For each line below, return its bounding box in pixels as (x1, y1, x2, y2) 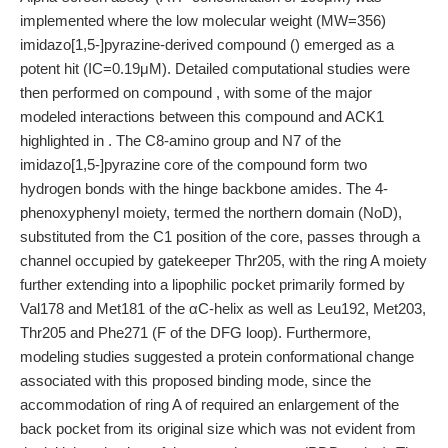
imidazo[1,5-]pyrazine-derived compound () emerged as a (20, 36, 394, 53)
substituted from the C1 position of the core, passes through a (20, 228, 420, 245)
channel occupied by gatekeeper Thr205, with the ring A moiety (20, 252, 427, 269)
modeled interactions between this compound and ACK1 (20, 108, 384, 125)
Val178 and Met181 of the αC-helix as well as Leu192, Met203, (20, 300, 426, 317)
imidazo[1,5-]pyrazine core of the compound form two (20, 156, 367, 173)
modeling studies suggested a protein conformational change (20, 348, 414, 365)
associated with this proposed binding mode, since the (20, 372, 371, 389)
